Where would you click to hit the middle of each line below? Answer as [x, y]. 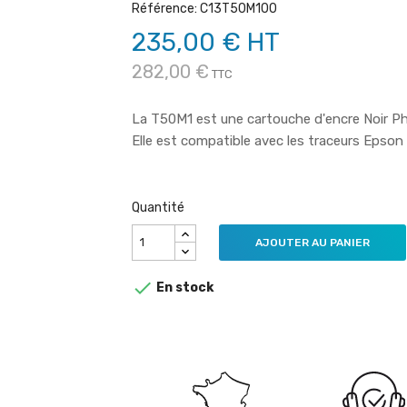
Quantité [159, 207]
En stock [184, 287]
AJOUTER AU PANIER [313, 242]
